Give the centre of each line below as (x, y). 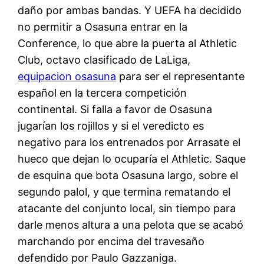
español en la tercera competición (103, 93)
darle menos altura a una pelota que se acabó (131, 225)
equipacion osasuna (67, 76)
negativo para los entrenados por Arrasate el (129, 142)
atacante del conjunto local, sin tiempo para (127, 208)
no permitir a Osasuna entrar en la (103, 27)
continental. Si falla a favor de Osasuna (115, 109)
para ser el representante (181, 76)
